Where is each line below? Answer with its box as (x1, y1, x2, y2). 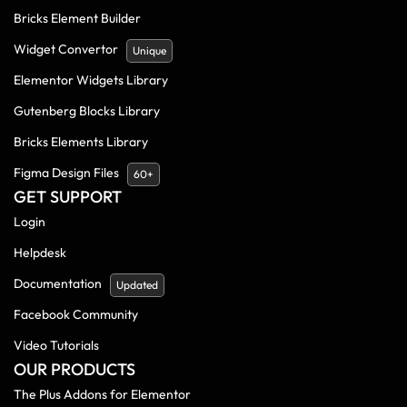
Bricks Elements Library (14, 133, 148, 150)
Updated (116, 277, 158, 292)
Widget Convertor (14, 40, 118, 57)
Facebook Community (14, 305, 138, 323)
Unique (133, 43, 166, 57)
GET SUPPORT (14, 185, 122, 207)
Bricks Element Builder (14, 9, 141, 26)
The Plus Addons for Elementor (14, 385, 191, 402)
